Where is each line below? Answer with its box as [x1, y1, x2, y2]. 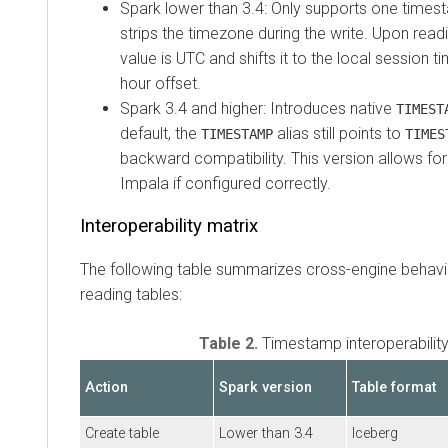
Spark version [219, 378, 312, 396]
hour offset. [120, 73, 201, 93]
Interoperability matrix [80, 214, 258, 237]
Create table [85, 424, 159, 442]
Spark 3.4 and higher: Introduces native [120, 98, 396, 118]
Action [85, 378, 128, 396]
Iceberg [352, 424, 398, 442]
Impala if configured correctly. [120, 173, 331, 193]
